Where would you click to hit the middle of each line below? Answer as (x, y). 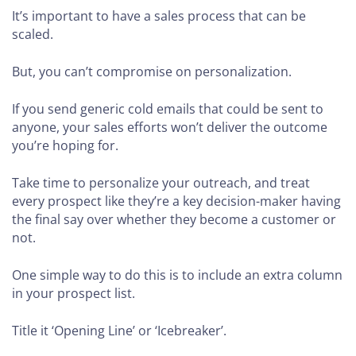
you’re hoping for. (65, 146)
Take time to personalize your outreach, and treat (161, 183)
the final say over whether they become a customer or (174, 220)
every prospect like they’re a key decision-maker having (176, 201)
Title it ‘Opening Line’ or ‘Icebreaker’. (119, 331)
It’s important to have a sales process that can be (159, 16)
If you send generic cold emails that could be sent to (168, 109)
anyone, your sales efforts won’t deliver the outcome (170, 128)
